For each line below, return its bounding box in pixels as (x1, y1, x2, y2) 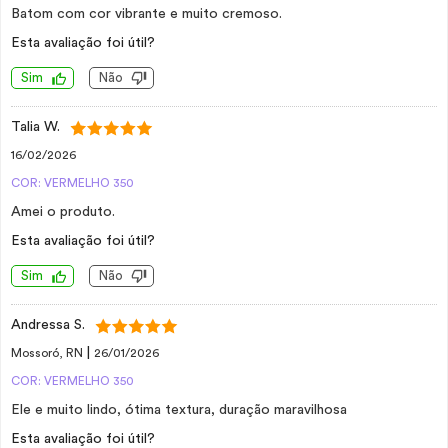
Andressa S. (11, 318, 85, 332)
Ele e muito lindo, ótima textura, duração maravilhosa (11, 403, 347, 417)
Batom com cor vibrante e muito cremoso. (11, 7, 282, 21)
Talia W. (11, 120, 60, 134)
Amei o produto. (11, 205, 115, 219)
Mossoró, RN (11, 347, 86, 359)
